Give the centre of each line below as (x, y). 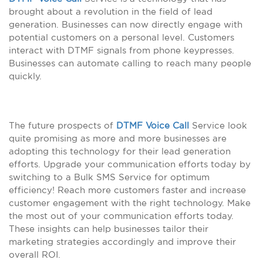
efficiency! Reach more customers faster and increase (127, 190)
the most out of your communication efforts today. (121, 216)
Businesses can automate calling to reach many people (130, 63)
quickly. (25, 76)
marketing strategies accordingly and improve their (122, 242)
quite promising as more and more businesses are (118, 138)
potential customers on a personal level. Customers (122, 37)
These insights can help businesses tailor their (109, 229)
